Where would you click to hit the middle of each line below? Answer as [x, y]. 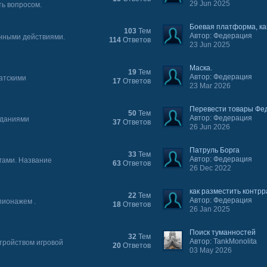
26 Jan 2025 [210, 209]
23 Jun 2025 [210, 45]
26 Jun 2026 [210, 127]
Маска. [201, 68]
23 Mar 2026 [210, 86]
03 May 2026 [211, 250]
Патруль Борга [215, 150]
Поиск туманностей [223, 232]
